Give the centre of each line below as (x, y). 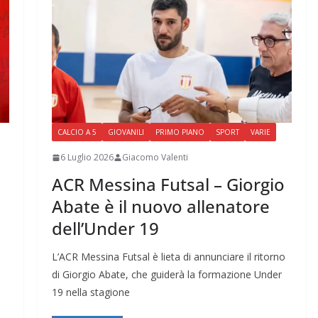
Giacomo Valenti (155, 158)
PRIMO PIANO (180, 132)
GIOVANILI (126, 132)
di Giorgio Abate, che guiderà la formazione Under (166, 275)
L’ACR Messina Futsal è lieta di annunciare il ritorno (168, 257)
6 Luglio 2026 (87, 158)
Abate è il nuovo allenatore (160, 207)
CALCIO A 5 (77, 132)
